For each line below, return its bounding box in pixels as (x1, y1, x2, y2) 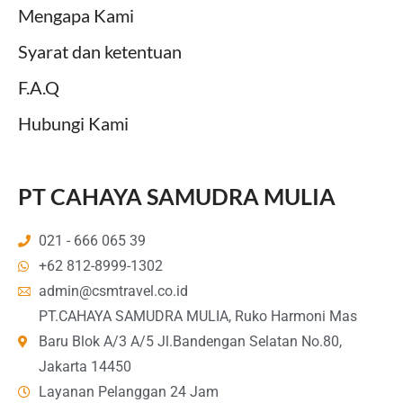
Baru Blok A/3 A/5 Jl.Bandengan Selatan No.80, (38, 332, 342, 350)
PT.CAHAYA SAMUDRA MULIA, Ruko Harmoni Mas (38, 307, 357, 325)
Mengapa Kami (18, 4, 134, 26)
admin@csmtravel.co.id (38, 282, 188, 300)
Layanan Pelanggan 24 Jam (38, 382, 219, 400)
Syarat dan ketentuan (18, 40, 182, 62)
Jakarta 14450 (38, 357, 131, 375)
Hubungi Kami (18, 112, 129, 134)
